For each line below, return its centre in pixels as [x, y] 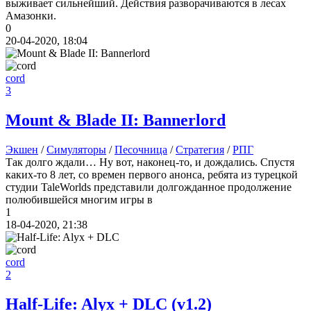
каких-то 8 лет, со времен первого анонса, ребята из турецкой [152, 175]
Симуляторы [76, 150]
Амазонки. [31, 16]
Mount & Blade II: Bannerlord [116, 120]
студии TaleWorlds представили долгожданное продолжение [149, 187]
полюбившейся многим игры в [79, 200]
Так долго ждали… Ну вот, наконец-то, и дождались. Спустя [150, 162]
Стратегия [200, 150]
